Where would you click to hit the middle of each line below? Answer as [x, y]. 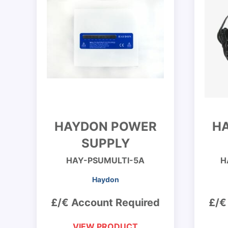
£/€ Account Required [105, 203]
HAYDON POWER [105, 126]
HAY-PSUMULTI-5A [105, 160]
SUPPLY [105, 143]
